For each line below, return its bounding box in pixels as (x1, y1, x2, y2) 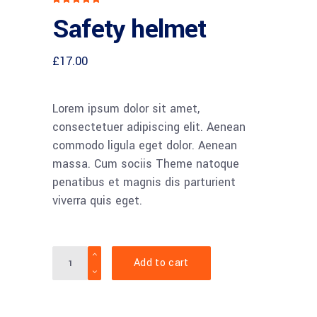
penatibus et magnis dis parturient (52, 174, 236, 190)
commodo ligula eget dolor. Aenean (52, 137, 237, 154)
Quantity (52, 246, 95, 263)
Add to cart (134, 255, 189, 270)
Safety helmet (52, 11, 207, 47)
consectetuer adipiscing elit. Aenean (52, 119, 246, 135)
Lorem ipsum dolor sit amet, (52, 100, 200, 117)
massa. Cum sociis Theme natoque (52, 156, 239, 172)
